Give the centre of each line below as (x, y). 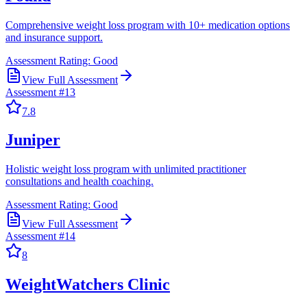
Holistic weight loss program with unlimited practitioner (126, 169)
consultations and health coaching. (79, 182)
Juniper (33, 140)
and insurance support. (54, 37)
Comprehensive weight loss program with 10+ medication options (148, 25)
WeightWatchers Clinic (88, 285)
